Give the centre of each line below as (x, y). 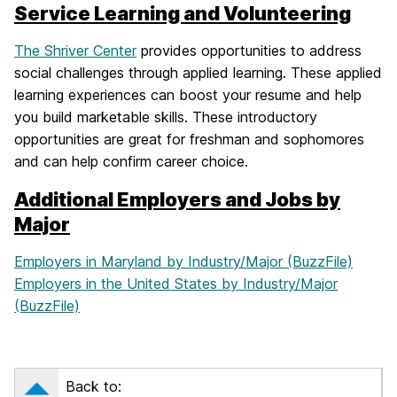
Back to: (94, 386)
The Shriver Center (75, 50)
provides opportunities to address (249, 50)
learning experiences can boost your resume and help (188, 94)
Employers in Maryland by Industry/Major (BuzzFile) (183, 261)
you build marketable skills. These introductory (166, 117)
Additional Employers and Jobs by (177, 199)
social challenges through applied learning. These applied (198, 72)
